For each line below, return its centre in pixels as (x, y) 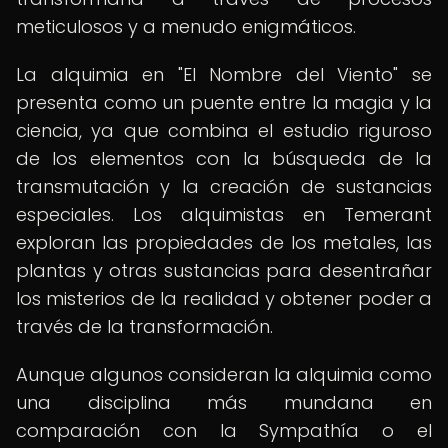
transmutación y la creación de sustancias (224, 186)
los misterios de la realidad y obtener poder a (224, 298)
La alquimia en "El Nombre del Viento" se (224, 74)
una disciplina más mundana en (224, 402)
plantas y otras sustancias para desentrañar (224, 270)
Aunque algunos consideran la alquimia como (224, 374)
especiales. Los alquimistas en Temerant (224, 214)
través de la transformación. (144, 326)
